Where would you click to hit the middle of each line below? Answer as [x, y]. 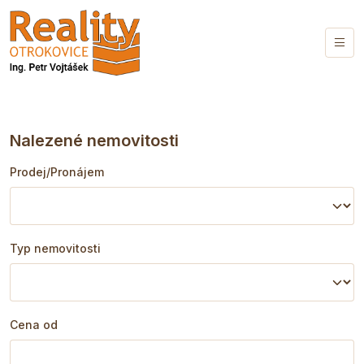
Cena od [34, 325]
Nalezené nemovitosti [94, 141]
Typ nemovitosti [55, 248]
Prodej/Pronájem [57, 172]
